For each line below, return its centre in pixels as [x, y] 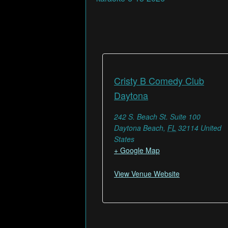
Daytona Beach [139, 127]
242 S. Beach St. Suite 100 [157, 116]
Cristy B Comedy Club [159, 80]
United [211, 127]
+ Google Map [137, 150]
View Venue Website [147, 173]
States [124, 139]
